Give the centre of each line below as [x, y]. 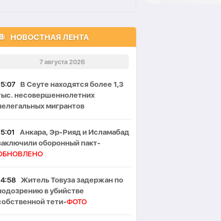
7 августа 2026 [62, 62]
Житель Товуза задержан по [72, 180]
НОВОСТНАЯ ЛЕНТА [50, 37]
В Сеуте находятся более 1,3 [72, 84]
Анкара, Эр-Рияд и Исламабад [74, 132]
